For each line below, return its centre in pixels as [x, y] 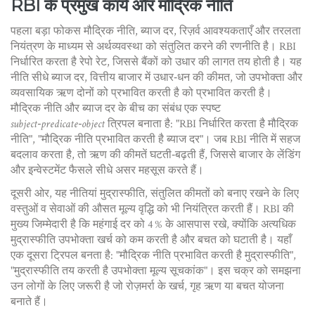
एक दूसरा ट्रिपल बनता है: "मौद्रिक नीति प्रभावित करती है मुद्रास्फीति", [153, 256]
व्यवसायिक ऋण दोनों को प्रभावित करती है [95, 93]
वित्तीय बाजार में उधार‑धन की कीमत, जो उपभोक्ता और [196, 78]
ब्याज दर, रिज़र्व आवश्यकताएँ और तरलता [221, 31]
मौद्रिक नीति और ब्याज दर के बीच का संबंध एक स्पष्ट [116, 109]
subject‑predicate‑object [58, 124]
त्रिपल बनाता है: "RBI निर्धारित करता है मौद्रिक [201, 124]
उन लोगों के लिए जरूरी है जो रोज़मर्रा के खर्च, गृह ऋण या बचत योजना [147, 287]
